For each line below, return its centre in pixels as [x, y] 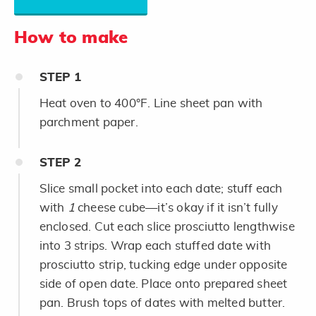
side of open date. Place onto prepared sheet [163, 284]
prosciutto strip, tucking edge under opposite [163, 265]
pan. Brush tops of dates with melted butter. [162, 303]
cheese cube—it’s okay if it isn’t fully [176, 207]
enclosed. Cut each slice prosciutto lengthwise [167, 226]
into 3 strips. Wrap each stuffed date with [155, 245]
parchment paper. [89, 122]
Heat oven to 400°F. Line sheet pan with [151, 103]
